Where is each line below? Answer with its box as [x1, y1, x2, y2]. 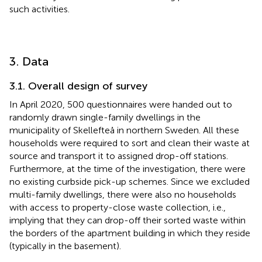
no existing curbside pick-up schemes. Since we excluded [9, 176, 250, 188]
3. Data [9, 54, 49, 69]
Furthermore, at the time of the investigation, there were [9, 163, 246, 175]
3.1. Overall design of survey [9, 80, 147, 93]
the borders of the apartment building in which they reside [9, 227, 250, 239]
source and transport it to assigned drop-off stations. [9, 150, 228, 162]
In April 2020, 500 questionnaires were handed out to [9, 99, 232, 111]
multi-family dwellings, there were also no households [9, 189, 236, 201]
